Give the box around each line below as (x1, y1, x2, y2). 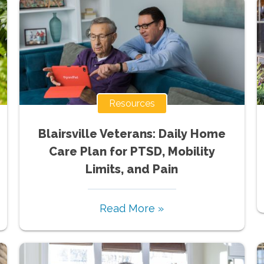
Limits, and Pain (85, 161, 179, 176)
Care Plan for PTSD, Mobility (48, 144, 215, 159)
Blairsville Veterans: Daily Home (38, 126, 226, 141)
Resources (108, 97, 155, 109)
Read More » (100, 202, 164, 214)
